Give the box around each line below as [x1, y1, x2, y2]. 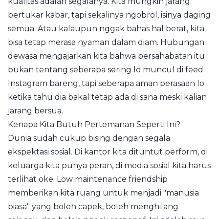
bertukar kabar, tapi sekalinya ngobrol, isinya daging [8, 10, 211, 20]
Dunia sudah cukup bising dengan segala [8, 133, 170, 143]
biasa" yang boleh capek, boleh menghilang [8, 202, 178, 212]
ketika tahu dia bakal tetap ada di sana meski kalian [8, 92, 207, 102]
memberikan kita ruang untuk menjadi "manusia [8, 188, 199, 198]
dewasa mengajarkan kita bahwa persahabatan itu [8, 51, 205, 61]
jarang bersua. [8, 106, 63, 116]
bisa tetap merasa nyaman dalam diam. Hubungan [8, 38, 204, 47]
